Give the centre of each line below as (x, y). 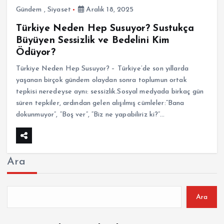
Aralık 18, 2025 (109, 9)
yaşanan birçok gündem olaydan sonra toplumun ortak (101, 80)
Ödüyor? (35, 52)
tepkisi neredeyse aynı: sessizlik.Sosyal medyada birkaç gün (109, 91)
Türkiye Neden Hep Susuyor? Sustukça (105, 28)
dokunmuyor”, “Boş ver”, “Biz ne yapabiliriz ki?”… (90, 114)
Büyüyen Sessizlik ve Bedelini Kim (93, 40)
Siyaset (59, 9)
